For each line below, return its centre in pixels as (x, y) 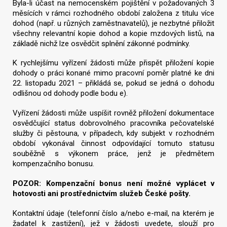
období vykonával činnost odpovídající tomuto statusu (113, 144)
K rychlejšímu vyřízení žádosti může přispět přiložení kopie (113, 63)
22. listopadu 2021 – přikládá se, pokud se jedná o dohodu (113, 83)
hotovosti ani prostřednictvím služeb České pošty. (102, 193)
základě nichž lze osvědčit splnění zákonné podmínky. (101, 43)
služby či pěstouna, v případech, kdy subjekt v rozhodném (113, 134)
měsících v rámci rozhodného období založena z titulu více (113, 13)
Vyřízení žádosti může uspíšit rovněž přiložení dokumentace (113, 113)
